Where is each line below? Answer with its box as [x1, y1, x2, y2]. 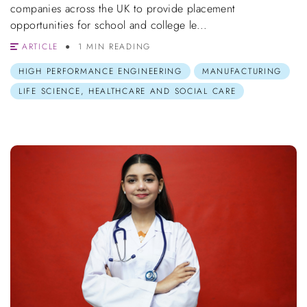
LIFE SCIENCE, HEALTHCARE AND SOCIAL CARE [19, 85, 236, 98]
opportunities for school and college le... [10, 17, 208, 34]
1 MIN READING [77, 40, 151, 53]
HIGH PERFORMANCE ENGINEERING [19, 65, 182, 78]
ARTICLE [22, 40, 58, 53]
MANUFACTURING [201, 65, 282, 78]
